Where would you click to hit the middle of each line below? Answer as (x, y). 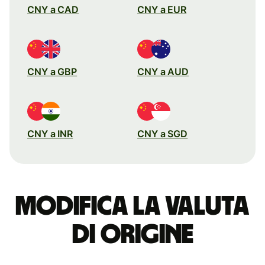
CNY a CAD (53, 9)
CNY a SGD (163, 133)
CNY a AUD (163, 71)
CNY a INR (50, 133)
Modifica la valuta (132, 206)
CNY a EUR (162, 9)
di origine (132, 235)
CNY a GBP (52, 71)
